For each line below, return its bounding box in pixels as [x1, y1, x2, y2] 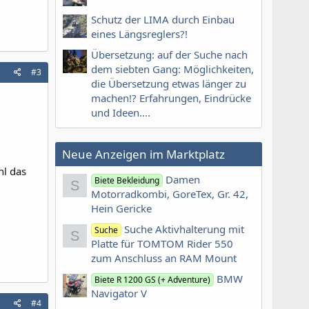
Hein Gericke [91, 201, 152, 215]
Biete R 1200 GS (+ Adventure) [94, 274, 211, 286]
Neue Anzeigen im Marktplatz [62, 146, 225, 163]
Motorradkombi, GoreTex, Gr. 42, [91, 186, 248, 201]
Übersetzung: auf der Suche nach [91, 48, 248, 62]
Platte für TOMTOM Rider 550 [91, 236, 233, 250]
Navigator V [91, 286, 147, 301]
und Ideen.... [91, 106, 150, 120]
